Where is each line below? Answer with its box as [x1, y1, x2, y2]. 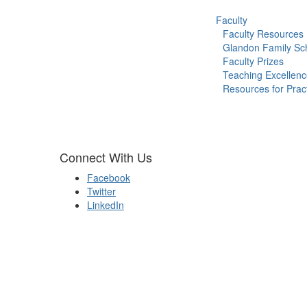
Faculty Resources [222, 27, 304, 40]
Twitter [87, 184, 116, 198]
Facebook [87, 171, 130, 184]
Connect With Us [60, 148, 152, 166]
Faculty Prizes [222, 54, 284, 68]
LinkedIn [87, 198, 124, 212]
